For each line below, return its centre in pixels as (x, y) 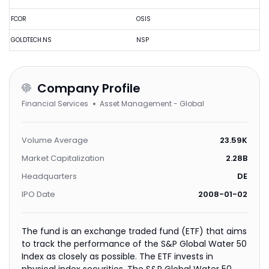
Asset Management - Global (152, 104)
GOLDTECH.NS (31, 40)
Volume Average (55, 140)
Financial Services (55, 104)
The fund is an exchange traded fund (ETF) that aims (134, 231)
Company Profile (89, 88)
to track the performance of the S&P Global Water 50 (134, 244)
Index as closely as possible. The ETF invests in (80, 256)
